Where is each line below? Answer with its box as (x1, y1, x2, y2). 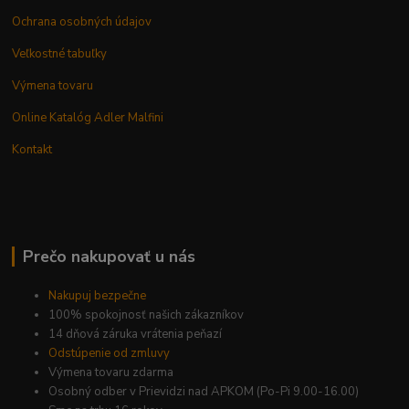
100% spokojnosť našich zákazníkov (48, 307, 245, 324)
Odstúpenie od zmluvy (48, 345, 171, 362)
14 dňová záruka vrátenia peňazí (48, 326, 223, 343)
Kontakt (12, 142, 53, 159)
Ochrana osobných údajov (12, 14, 152, 31)
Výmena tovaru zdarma (48, 364, 174, 382)
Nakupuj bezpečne (48, 288, 147, 305)
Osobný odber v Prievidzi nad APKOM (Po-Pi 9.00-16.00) (48, 383, 360, 401)
